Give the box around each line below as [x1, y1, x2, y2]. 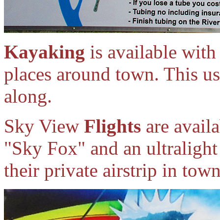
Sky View [4, 115, 84, 137]
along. [4, 85, 52, 107]
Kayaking [4, 41, 85, 62]
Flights [84, 115, 141, 137]
